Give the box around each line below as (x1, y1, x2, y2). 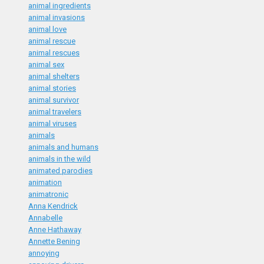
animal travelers (28, 107, 81, 116)
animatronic (28, 190, 68, 199)
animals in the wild (28, 154, 91, 163)
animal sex (28, 60, 64, 69)
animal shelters (28, 72, 80, 81)
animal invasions (28, 13, 85, 22)
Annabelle (28, 213, 62, 222)
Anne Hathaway (28, 225, 81, 234)
